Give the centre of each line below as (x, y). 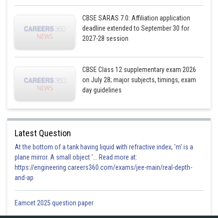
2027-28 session (106, 38)
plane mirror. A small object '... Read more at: (76, 157)
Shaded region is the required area (54, 68)
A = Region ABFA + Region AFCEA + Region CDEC (75, 104)
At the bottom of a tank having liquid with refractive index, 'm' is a (104, 147)
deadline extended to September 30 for (136, 28)
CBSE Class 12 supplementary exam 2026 (139, 70)
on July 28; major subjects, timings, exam (139, 80)
